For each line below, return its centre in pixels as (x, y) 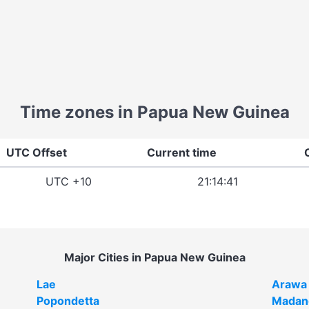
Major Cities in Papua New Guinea (154, 257)
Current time (182, 152)
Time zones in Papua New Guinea (154, 112)
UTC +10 (68, 181)
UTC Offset (37, 152)
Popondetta (68, 300)
